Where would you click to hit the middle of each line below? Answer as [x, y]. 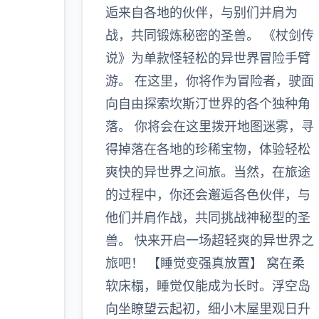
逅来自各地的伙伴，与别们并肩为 [201, 12]
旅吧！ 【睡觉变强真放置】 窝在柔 [205, 263]
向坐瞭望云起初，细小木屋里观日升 [208, 309]
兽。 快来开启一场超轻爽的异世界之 [209, 240]
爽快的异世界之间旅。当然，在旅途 [208, 172]
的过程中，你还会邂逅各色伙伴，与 [208, 195]
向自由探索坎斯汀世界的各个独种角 [208, 104]
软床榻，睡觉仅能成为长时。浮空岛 [208, 286]
